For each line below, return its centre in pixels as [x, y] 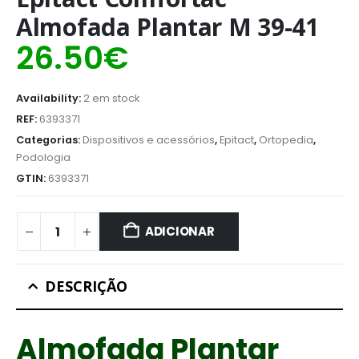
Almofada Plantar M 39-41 [167, 27]
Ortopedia [286, 140]
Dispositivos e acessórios [149, 140]
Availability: [50, 99]
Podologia [43, 158]
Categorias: [49, 140]
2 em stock [111, 99]
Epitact [237, 140]
